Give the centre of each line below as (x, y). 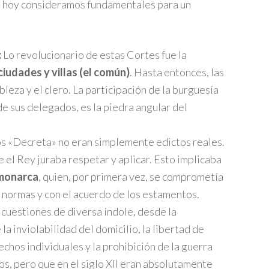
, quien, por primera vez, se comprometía (131, 177)
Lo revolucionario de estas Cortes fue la (94, 55)
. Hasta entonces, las (177, 72)
